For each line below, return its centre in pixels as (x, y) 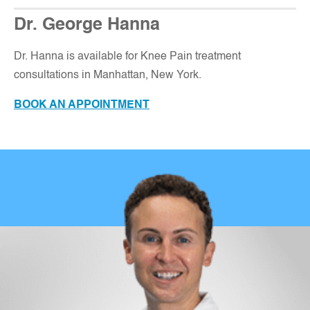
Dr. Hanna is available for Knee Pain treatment (127, 56)
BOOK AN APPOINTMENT (82, 105)
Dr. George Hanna (87, 25)
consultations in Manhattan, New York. (108, 75)
